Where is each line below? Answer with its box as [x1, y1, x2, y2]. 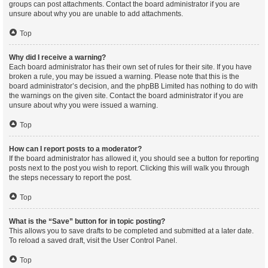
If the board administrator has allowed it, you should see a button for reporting [9, 154, 259, 163]
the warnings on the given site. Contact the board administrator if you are [9, 92, 243, 100]
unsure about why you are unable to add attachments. [9, 10, 183, 18]
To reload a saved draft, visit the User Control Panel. [9, 236, 177, 245]
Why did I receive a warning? [9, 53, 106, 62]
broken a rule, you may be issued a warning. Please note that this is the [9, 72, 239, 81]
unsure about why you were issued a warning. [9, 101, 158, 109]
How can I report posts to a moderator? [9, 145, 142, 153]
